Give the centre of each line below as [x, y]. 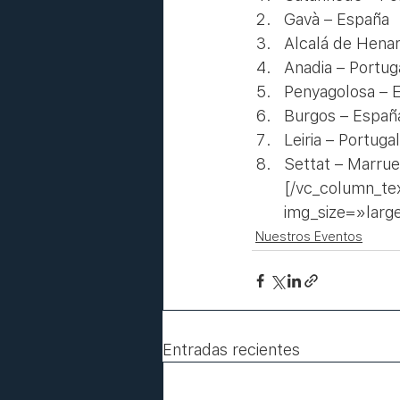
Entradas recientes [231, 350]
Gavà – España [337, 19]
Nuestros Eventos [309, 237]
